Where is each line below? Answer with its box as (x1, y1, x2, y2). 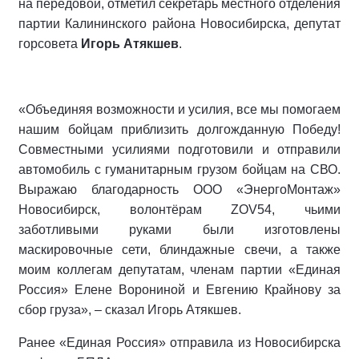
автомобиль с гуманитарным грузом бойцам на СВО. (18, 163, 341, 176)
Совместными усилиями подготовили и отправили (18, 143, 341, 156)
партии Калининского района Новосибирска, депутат (18, 17, 341, 30)
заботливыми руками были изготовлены (18, 223, 341, 236)
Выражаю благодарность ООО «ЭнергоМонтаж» (18, 183, 341, 196)
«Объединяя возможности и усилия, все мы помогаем (18, 103, 341, 116)
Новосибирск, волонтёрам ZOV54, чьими (18, 203, 341, 216)
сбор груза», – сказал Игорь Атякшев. (18, 303, 241, 317)
